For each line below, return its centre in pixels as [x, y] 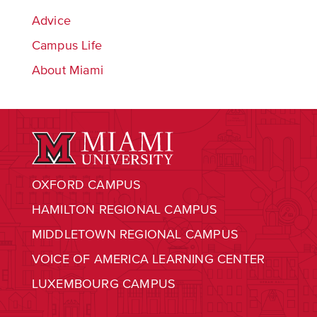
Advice [51, 21]
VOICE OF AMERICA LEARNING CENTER [148, 259]
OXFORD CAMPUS [86, 185]
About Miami [67, 70]
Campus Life [67, 45]
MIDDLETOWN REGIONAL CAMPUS [135, 235]
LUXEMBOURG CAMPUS [104, 284]
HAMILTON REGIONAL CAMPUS [125, 210]
